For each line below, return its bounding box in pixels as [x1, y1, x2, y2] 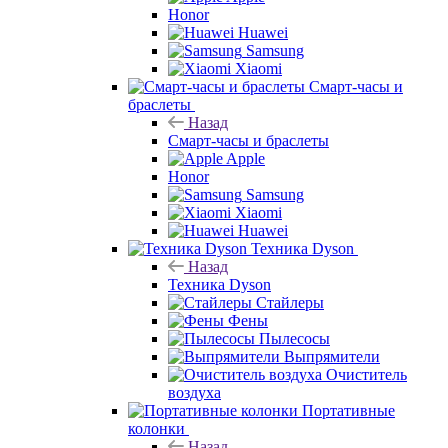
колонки [128, 419, 185, 437]
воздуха [168, 383, 221, 401]
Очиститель [326, 365, 407, 383]
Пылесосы [259, 329, 330, 347]
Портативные [302, 401, 395, 419]
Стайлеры [256, 293, 324, 311]
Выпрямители [284, 347, 380, 365]
